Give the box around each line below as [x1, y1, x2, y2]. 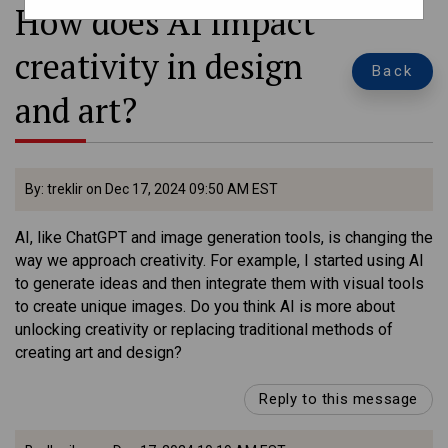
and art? [15, 88, 137, 134]
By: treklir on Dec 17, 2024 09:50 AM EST [25, 181, 278, 198]
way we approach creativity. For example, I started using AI [15, 251, 424, 271]
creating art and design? [15, 343, 182, 363]
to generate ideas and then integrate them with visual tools [15, 274, 424, 294]
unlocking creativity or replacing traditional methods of [15, 320, 393, 340]
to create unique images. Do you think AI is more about [15, 297, 395, 317]
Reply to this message [259, 390, 418, 409]
